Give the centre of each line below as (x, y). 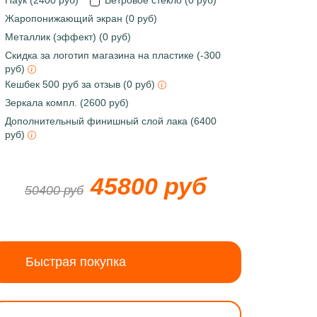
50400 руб (54, 190)
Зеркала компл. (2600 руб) (67, 103)
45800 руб (148, 186)
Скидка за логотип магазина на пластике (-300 (113, 55)
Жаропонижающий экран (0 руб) (81, 18)
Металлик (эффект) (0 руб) (68, 37)
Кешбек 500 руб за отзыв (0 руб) (81, 84)
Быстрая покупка (75, 262)
